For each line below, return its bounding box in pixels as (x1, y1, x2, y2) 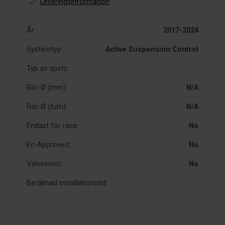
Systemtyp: (27, 45, 63, 54)
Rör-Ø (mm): (27, 83, 68, 92)
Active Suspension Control (105, 45, 198, 54)
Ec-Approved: (27, 141, 71, 150)
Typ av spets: (27, 64, 69, 73)
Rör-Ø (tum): (27, 102, 68, 111)
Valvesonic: (27, 160, 64, 169)
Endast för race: (27, 122, 79, 131)
